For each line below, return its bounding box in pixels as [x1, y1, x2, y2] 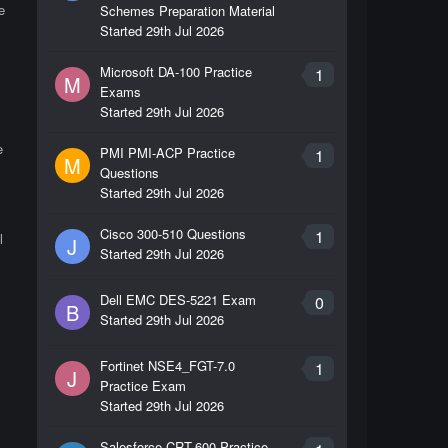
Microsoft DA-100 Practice [99, 62, 252, 81]
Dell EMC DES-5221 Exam [99, 290, 256, 309]
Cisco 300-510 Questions [99, 224, 246, 243]
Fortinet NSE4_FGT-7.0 [99, 356, 235, 375]
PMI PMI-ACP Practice [99, 143, 235, 162]
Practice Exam [99, 376, 186, 395]
